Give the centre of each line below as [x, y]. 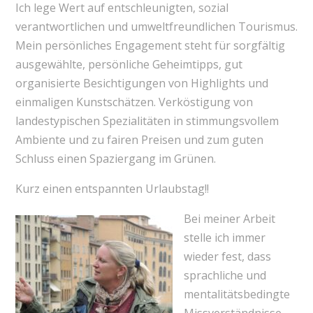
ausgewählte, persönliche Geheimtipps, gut [129, 65]
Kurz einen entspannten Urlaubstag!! [112, 189]
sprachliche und [225, 276]
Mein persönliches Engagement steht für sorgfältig [150, 46]
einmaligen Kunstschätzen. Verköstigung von [134, 102]
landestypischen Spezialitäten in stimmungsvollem [147, 121]
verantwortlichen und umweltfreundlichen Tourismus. [156, 27]
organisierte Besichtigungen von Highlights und [141, 83]
